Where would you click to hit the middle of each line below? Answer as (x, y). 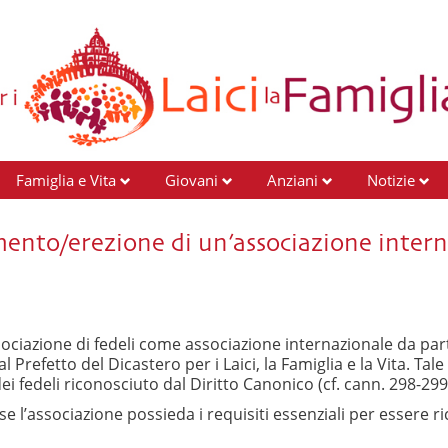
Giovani (191, 180)
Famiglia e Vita (66, 180)
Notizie (391, 180)
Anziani (292, 180)
